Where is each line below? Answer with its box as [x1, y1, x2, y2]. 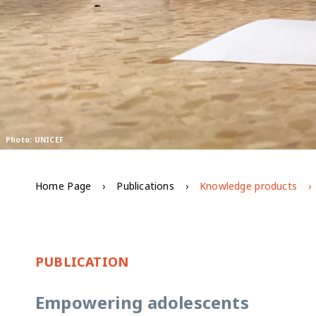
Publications [116, 179, 174, 193]
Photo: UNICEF [6, 135, 63, 145]
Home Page [35, 179, 92, 193]
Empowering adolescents [35, 291, 249, 314]
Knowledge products [200, 179, 298, 193]
